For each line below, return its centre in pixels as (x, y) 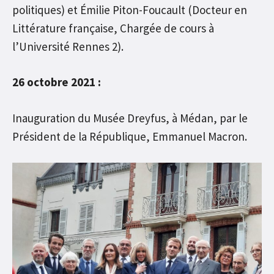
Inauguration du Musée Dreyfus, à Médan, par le (130, 118)
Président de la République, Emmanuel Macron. (130, 136)
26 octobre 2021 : (57, 82)
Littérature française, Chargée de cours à (113, 28)
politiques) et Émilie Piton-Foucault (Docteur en (130, 9)
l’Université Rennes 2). (68, 46)
